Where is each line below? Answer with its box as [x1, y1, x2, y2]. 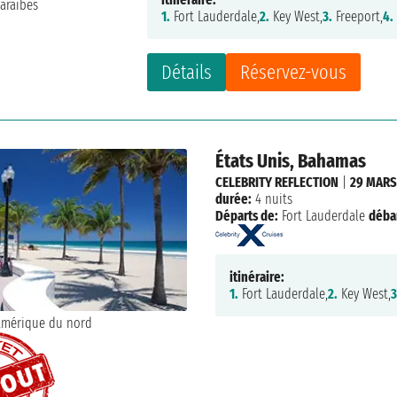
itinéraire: [229, 268, 284, 285]
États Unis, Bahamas [214, 149, 366, 174]
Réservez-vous [240, 60, 347, 85]
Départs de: [214, 207, 278, 225]
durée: [214, 191, 252, 208]
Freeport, [332, 8, 384, 26]
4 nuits [251, 191, 292, 208]
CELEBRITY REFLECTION [214, 174, 339, 191]
